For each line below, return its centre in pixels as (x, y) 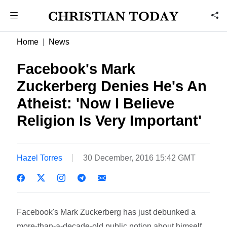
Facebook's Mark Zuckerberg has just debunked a (106, 212)
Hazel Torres (40, 158)
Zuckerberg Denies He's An (112, 86)
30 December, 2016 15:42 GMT (140, 158)
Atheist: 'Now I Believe (96, 103)
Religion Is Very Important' (109, 121)
